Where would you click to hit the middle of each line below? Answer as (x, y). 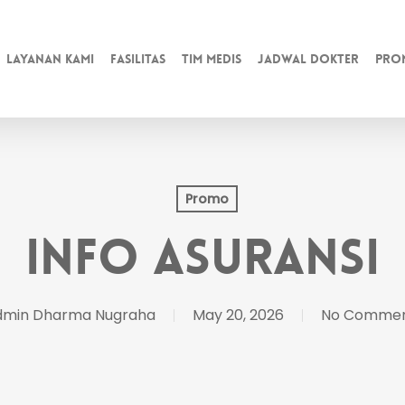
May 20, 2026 (238, 315)
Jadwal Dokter (309, 58)
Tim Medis (212, 58)
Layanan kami (51, 58)
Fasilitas (138, 58)
